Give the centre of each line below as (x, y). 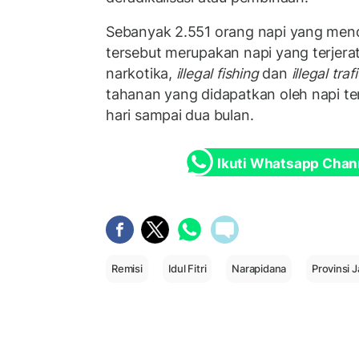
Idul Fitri (187, 268)
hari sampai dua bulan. (180, 115)
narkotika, (141, 74)
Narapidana (259, 268)
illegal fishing (217, 74)
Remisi (127, 268)
